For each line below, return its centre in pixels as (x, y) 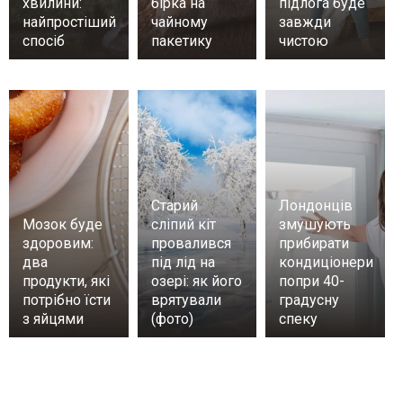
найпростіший (69, 22)
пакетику (181, 41)
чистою (304, 41)
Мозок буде (63, 225)
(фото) (172, 319)
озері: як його (196, 282)
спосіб (44, 41)
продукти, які (66, 282)
